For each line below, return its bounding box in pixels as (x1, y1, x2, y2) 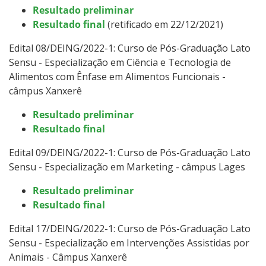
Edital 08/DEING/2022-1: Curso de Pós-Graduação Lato (9, 41, 251, 55)
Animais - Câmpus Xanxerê (9, 250, 127, 264)
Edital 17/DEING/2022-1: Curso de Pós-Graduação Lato (9, 221, 251, 235)
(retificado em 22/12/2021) (105, 17, 223, 31)
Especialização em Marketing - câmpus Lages (45, 160, 245, 173)
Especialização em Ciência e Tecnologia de (45, 55, 231, 69)
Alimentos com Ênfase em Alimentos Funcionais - (9, 69, 226, 83)
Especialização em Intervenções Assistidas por (45, 236, 249, 249)
